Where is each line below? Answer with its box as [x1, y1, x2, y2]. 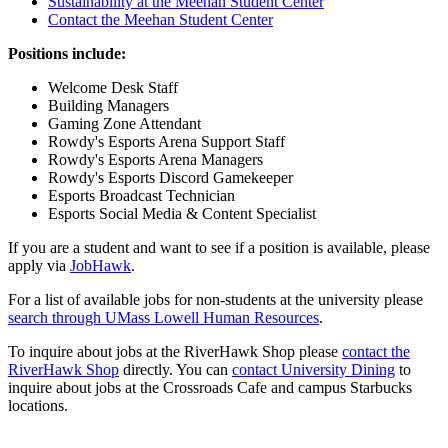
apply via [8, 256, 70, 274]
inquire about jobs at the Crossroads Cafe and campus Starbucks [8, 378, 412, 396]
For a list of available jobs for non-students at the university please [8, 290, 423, 308]
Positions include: [8, 44, 126, 62]
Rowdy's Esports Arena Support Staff [48, 132, 285, 150]
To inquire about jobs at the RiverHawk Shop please [8, 342, 342, 360]
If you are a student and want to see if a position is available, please [8, 238, 430, 256]
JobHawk [70, 256, 131, 274]
